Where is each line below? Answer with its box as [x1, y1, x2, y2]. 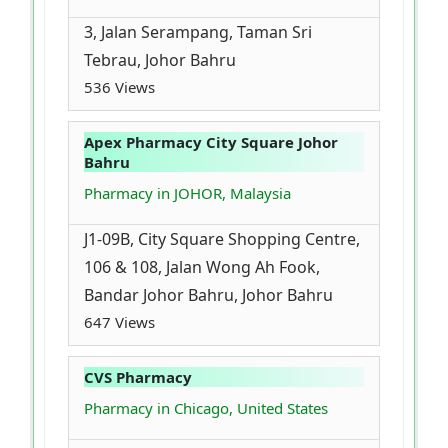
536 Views [84, 77, 155, 98]
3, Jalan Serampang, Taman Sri [84, 21, 312, 44]
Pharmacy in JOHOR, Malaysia [84, 183, 291, 204]
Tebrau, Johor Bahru [84, 49, 236, 72]
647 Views [84, 312, 155, 333]
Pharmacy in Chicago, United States [84, 398, 328, 419]
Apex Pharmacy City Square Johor [84, 132, 338, 153]
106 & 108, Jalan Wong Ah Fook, [84, 256, 320, 279]
